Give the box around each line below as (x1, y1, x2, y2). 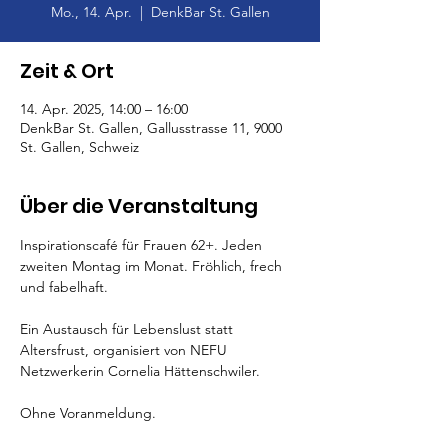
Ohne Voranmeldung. (20, 404, 156, 422)
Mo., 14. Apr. (50, 3, 132, 21)
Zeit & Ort (20, 57, 114, 85)
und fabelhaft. (20, 278, 108, 296)
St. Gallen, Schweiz (20, 138, 139, 156)
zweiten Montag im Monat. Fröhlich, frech (20, 257, 286, 275)
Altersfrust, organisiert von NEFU (20, 341, 231, 359)
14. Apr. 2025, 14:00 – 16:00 (20, 100, 188, 118)
